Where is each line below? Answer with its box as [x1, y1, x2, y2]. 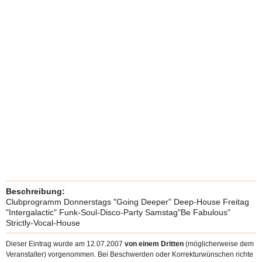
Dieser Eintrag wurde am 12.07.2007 [6, 240, 125, 248]
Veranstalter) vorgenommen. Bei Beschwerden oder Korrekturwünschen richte [6, 250, 253, 258]
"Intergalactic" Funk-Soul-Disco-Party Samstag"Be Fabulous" [6, 208, 230, 217]
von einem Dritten [125, 240, 184, 248]
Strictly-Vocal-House [6, 218, 80, 227]
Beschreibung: [6, 187, 65, 196]
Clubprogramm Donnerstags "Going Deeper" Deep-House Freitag [6, 197, 249, 206]
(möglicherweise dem [184, 240, 254, 248]
